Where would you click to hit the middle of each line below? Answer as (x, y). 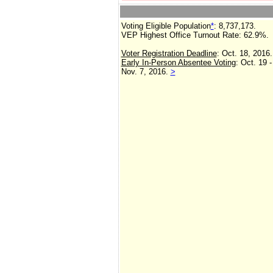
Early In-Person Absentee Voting (178, 62)
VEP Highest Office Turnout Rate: (181, 35)
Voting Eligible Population (166, 26)
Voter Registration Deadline (169, 53)
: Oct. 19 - (253, 62)
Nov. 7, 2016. (146, 72)
